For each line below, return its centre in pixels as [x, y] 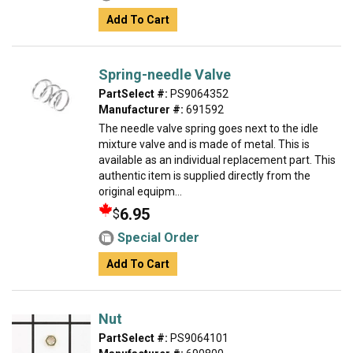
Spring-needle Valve [165, 74]
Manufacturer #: [141, 110]
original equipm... [140, 191]
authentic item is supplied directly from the [204, 176]
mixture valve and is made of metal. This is [204, 144]
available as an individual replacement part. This [217, 160]
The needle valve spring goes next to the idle [208, 128]
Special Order [158, 238]
